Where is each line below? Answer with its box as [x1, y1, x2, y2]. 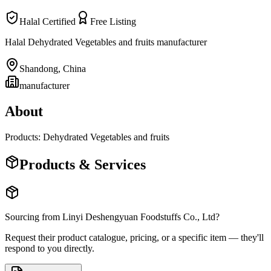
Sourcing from [5, 211, 62, 222]
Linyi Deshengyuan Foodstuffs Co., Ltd [62, 211, 215, 222]
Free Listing [90, 16, 136, 27]
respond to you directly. [5, 243, 94, 253]
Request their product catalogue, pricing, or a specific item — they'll [5, 232, 264, 243]
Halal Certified [19, 16, 76, 27]
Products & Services [19, 156, 146, 172]
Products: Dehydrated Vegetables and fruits [5, 131, 169, 142]
